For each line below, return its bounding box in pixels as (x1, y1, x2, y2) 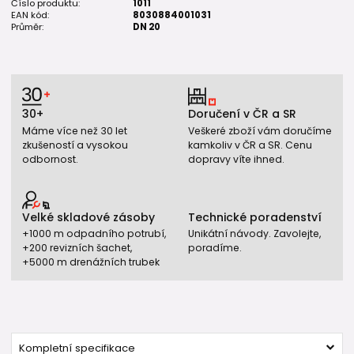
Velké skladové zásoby (22, 209, 155, 225)
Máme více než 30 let (22, 123, 127, 137)
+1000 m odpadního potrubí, (22, 227, 166, 241)
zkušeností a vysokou (22, 137, 128, 152)
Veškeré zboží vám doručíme (188, 123, 332, 137)
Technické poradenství (188, 209, 322, 225)
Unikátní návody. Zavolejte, (188, 227, 321, 241)
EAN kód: (11, 8, 49, 21)
